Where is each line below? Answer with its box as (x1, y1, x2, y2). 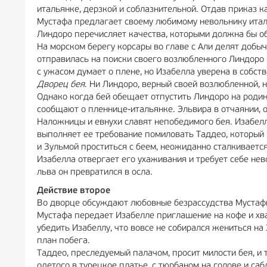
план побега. (37, 237, 90, 246)
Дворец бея (37, 80, 85, 89)
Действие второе (37, 187, 110, 195)
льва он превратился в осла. (37, 168, 153, 177)
